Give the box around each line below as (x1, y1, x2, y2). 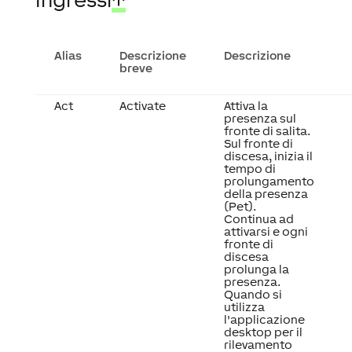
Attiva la (223, 99, 268, 112)
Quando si (223, 288, 282, 301)
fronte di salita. (223, 124, 310, 137)
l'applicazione (223, 313, 305, 326)
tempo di (223, 162, 276, 175)
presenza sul (223, 112, 296, 125)
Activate (119, 99, 166, 112)
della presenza (223, 187, 308, 200)
